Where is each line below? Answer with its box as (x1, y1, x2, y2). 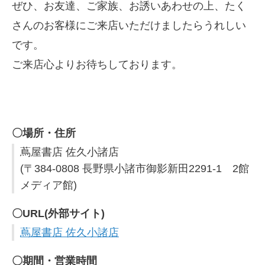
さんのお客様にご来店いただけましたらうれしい (12, 20, 246, 32)
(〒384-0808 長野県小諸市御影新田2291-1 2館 (20, 163, 249, 175)
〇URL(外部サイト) (12, 208, 105, 220)
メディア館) (20, 179, 77, 192)
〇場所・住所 (12, 127, 76, 140)
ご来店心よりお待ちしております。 (12, 59, 182, 71)
